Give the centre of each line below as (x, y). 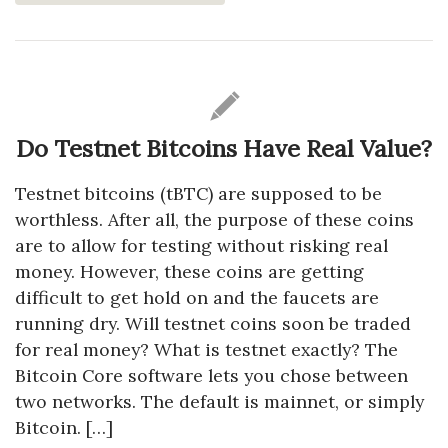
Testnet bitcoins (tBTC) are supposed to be (198, 193)
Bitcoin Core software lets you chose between (211, 375)
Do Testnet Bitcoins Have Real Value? (224, 148)
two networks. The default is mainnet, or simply (219, 401)
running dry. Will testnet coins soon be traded (213, 323)
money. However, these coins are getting (189, 271)
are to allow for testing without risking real (201, 245)
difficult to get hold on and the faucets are (197, 297)
